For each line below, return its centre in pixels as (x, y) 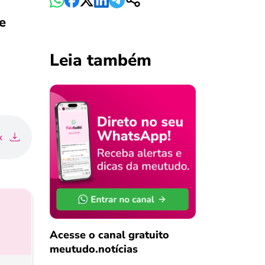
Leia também (100, 60)
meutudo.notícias (93, 249)
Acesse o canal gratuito (109, 235)
